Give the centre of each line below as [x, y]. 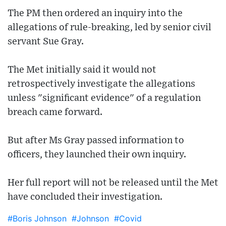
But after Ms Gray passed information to [96, 141]
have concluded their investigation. [85, 197]
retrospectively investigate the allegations [101, 84]
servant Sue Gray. [46, 42]
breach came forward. [55, 112]
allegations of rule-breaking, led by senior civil [109, 28]
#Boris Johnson [37, 219]
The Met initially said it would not [82, 70]
